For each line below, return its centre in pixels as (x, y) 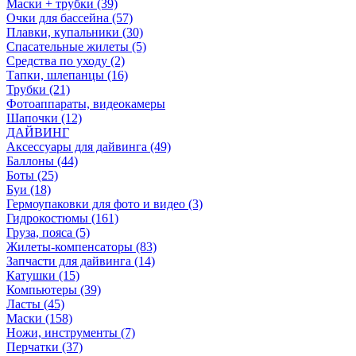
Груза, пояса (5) (48, 232)
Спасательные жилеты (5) (76, 46)
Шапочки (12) (44, 118)
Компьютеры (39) (54, 290)
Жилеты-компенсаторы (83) (81, 247)
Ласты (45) (35, 304)
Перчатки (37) (44, 347)
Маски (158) (39, 318)
